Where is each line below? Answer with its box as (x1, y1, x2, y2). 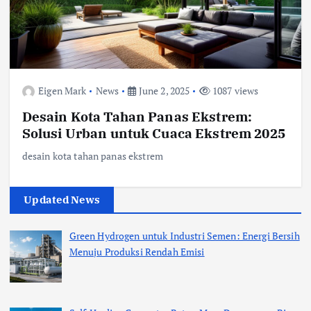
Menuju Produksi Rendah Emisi (69, 245, 205, 259)
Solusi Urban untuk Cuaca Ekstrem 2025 (22, 124, 285, 142)
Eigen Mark (38, 83, 87, 97)
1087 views (210, 83, 259, 97)
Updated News (24, 193, 101, 207)
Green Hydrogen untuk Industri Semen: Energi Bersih (69, 229, 300, 243)
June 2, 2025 (136, 83, 190, 97)
